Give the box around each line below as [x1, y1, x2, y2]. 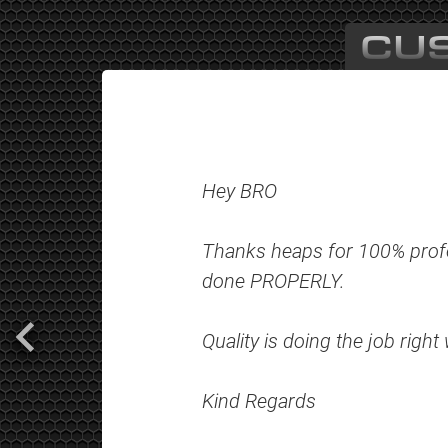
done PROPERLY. [202, 267, 345, 293]
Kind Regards [202, 387, 316, 413]
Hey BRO [202, 177, 277, 203]
